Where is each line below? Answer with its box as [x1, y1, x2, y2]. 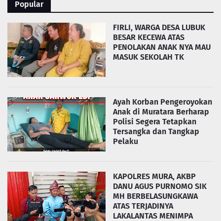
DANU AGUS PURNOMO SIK [113, 182, 207, 191]
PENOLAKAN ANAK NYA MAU [113, 42, 211, 52]
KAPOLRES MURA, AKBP [113, 172, 196, 181]
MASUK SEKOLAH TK [113, 52, 184, 62]
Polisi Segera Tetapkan [113, 117, 196, 126]
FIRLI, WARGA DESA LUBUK [113, 23, 205, 32]
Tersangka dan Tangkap [113, 127, 199, 136]
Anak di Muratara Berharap [113, 107, 209, 116]
